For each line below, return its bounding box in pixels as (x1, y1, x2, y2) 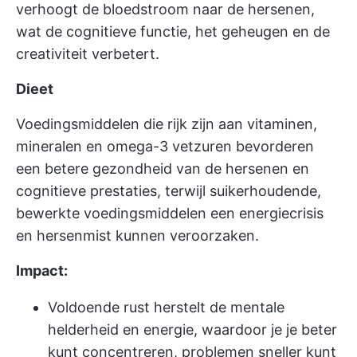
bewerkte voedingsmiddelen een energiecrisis (16, 205, 324, 222)
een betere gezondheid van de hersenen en (16, 160, 309, 177)
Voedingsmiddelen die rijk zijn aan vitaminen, (16, 116, 317, 132)
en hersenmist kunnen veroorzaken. (16, 227, 259, 244)
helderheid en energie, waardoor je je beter (48, 321, 337, 338)
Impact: (16, 262, 68, 279)
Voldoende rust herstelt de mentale (48, 299, 284, 316)
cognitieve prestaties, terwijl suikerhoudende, (16, 182, 321, 199)
